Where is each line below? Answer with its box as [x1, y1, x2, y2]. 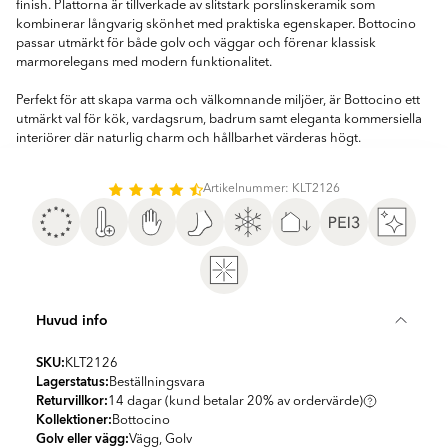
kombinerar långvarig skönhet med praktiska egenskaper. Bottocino [16, 18, 416, 31]
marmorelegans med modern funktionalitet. [16, 56, 272, 69]
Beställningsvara [109, 376, 205, 389]
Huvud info [36, 310, 108, 330]
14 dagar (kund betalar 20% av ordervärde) [108, 395, 363, 408]
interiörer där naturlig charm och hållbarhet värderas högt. [16, 132, 361, 145]
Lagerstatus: [36, 373, 109, 391]
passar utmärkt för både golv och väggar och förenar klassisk [16, 37, 376, 50]
